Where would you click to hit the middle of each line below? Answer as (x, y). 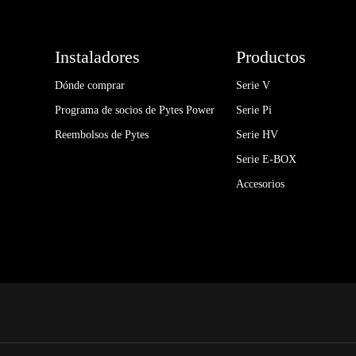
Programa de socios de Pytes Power (135, 110)
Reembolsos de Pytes (102, 134)
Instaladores (98, 56)
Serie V (253, 85)
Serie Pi (254, 110)
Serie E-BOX (267, 159)
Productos (271, 56)
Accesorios (261, 184)
